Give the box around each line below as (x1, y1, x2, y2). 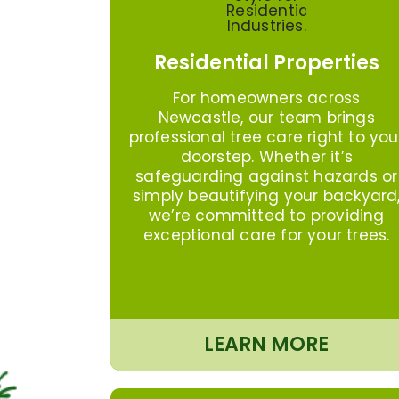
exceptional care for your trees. (143, 224, 390, 246)
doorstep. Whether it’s (180, 145, 353, 167)
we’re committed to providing (148, 204, 385, 226)
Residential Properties (153, 48, 379, 77)
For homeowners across (173, 86, 361, 109)
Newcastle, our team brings (158, 106, 375, 128)
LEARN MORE (204, 330, 330, 358)
